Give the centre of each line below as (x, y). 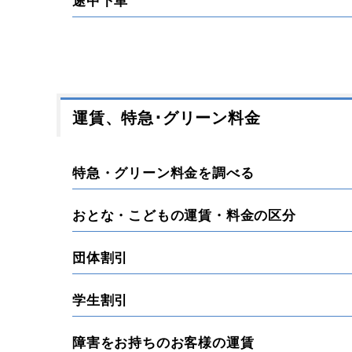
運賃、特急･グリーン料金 (167, 118)
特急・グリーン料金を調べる (163, 173)
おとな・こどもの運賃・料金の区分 (184, 216)
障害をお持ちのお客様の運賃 (163, 343)
